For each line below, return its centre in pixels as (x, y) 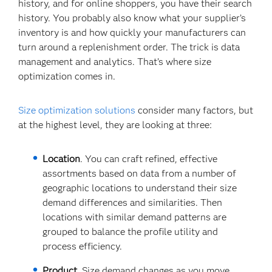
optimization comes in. (67, 76)
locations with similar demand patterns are (134, 217)
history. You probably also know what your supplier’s (132, 18)
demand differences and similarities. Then (132, 202)
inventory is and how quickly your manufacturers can (132, 32)
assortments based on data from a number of (139, 173)
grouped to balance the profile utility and (130, 232)
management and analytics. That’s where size (115, 62)
